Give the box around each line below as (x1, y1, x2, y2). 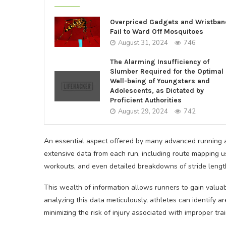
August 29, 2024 (118, 107, 168, 116)
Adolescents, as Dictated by (110, 86, 204, 95)
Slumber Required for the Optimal (110, 67, 223, 76)
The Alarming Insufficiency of (110, 58, 209, 66)
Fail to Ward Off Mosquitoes (110, 27, 203, 36)
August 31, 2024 (118, 38, 168, 47)
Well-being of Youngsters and (110, 77, 210, 85)
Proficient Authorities (110, 96, 182, 104)
